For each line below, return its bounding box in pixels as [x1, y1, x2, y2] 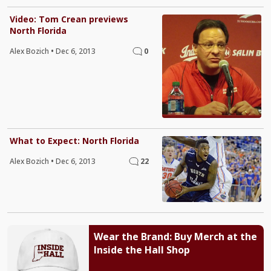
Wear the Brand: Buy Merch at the [93, 230, 257, 244]
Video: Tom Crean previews [10, 13, 128, 25]
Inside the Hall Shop [93, 243, 190, 257]
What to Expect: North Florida [10, 134, 139, 146]
